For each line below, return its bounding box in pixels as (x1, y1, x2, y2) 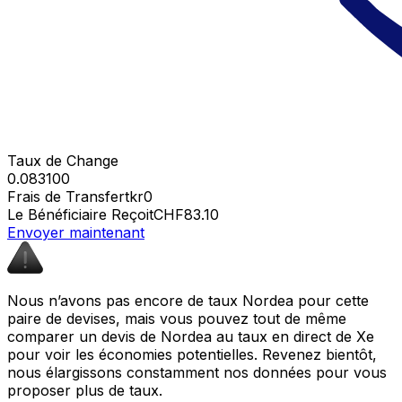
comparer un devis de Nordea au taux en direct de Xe (7, 327, 374, 345)
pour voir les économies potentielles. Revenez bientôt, (7, 345, 377, 363)
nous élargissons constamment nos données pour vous (7, 363, 387, 381)
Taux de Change (7, 151, 118, 170)
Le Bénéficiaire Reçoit (7, 205, 153, 223)
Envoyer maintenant (7, 223, 144, 241)
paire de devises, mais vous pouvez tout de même (7, 309, 346, 328)
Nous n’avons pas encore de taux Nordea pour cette (7, 291, 369, 310)
